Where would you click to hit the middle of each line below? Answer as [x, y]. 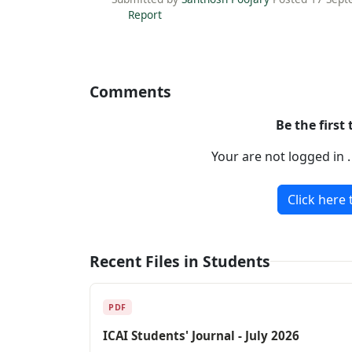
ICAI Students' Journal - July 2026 [201, 335]
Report [143, 15]
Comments [130, 91]
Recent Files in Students [180, 261]
